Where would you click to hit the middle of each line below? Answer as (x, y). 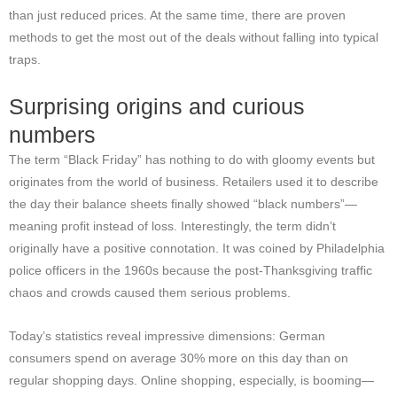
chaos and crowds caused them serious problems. (150, 293)
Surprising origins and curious (157, 107)
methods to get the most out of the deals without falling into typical (194, 38)
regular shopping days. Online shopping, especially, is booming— (191, 381)
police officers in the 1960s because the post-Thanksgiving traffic (191, 271)
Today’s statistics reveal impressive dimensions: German (167, 337)
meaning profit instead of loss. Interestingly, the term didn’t (172, 227)
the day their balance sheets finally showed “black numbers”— (183, 205)
